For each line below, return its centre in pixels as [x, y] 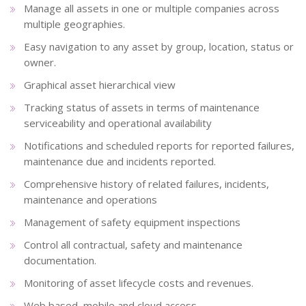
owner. [40, 62]
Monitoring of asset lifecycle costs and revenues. [139, 282]
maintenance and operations [91, 199]
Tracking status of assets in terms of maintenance [142, 107]
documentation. [60, 260]
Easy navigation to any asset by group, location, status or [159, 46]
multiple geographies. [74, 24]
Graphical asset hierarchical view [100, 84]
